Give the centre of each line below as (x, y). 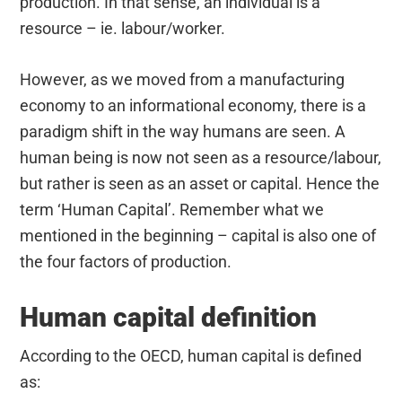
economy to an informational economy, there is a (193, 105)
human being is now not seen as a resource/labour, (201, 157)
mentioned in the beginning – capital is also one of (198, 235)
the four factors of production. (126, 261)
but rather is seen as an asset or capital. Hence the (200, 183)
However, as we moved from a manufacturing (183, 79)
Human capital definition (169, 317)
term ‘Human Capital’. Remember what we (172, 209)
